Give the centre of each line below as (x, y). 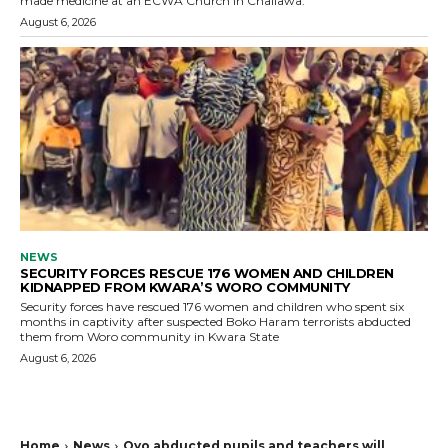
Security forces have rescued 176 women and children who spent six (212, 306)
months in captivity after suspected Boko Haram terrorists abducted (215, 321)
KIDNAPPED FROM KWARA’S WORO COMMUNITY (185, 286)
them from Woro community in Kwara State (149, 336)
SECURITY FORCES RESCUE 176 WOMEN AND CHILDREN (207, 272)
